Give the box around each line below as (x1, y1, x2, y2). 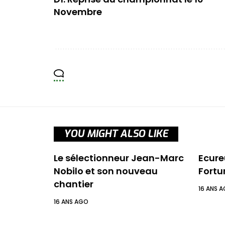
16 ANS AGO (54, 197, 88, 206)
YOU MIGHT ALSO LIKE (64, 127, 168, 141)
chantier (54, 178, 93, 191)
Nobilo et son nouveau (54, 165, 158, 178)
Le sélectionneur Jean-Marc (54, 152, 184, 165)
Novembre (54, 6, 102, 19)
